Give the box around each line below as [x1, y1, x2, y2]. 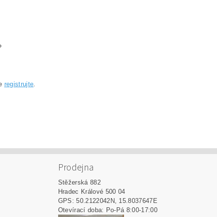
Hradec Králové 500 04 [58, 188, 125, 196]
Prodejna [58, 161, 94, 175]
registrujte [4, 80, 34, 88]
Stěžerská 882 [58, 179, 101, 186]
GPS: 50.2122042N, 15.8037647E [58, 197, 158, 205]
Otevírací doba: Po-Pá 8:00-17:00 [58, 206, 157, 214]
